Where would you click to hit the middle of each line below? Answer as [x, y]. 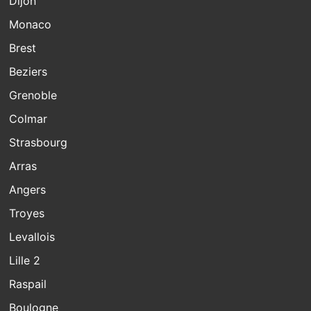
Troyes [27, 213]
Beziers [28, 71]
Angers [28, 189]
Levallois [32, 236]
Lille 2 [25, 260]
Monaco [31, 24]
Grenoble [33, 95]
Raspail [28, 284]
